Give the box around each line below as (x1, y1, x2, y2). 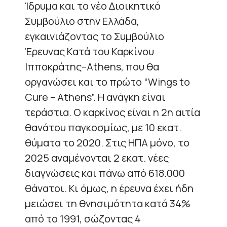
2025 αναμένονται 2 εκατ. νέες (25, 150, 169, 165)
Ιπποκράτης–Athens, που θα (25, 59, 159, 73)
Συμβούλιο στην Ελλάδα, (25, 14, 139, 28)
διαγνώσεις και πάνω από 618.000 (25, 166, 185, 180)
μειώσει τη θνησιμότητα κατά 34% (25, 196, 191, 210)
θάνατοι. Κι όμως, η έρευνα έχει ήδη (25, 181, 194, 195)
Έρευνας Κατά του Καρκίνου (25, 44, 154, 58)
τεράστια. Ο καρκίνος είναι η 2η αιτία (25, 105, 200, 119)
